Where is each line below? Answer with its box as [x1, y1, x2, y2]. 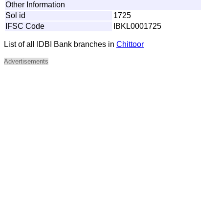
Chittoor [116, 40, 144, 48]
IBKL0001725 [113, 22, 161, 30]
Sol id [5, 11, 25, 20]
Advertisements [4, 57, 48, 65]
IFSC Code [5, 22, 44, 30]
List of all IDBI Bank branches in [4, 40, 116, 48]
